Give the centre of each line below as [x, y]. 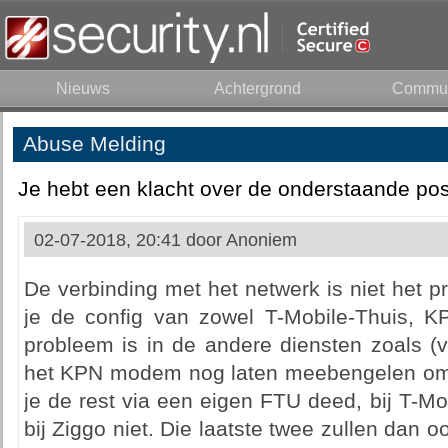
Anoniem [261, 240]
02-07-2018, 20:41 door [129, 240]
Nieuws [82, 88]
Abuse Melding [94, 144]
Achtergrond [257, 88]
